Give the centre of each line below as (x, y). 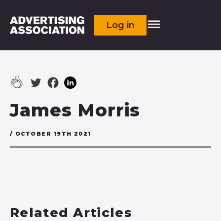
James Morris (75, 110)
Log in (121, 25)
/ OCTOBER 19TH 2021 (51, 134)
